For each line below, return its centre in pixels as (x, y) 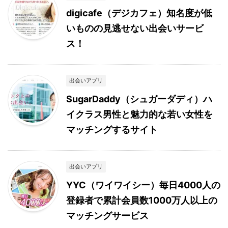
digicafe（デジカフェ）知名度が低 (139, 13)
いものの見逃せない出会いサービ (135, 28)
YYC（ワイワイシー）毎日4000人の (143, 185)
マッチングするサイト (112, 129)
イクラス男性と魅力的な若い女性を (139, 114)
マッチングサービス (107, 215)
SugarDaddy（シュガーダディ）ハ (139, 99)
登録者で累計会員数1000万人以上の (142, 200)
